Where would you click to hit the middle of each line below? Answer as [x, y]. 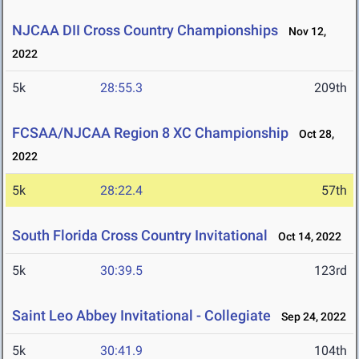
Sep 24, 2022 [310, 317]
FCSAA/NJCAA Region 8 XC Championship [150, 133]
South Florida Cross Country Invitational [140, 236]
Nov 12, [304, 32]
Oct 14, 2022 [306, 237]
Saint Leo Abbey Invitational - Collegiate [141, 316]
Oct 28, [313, 134]
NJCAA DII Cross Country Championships [145, 30]
